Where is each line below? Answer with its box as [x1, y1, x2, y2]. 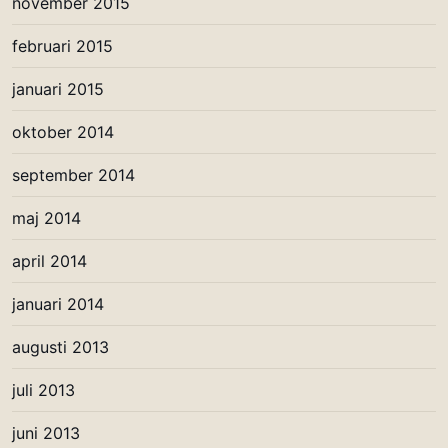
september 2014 [12, 164, 135, 185]
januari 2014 [12, 293, 104, 314]
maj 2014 [12, 207, 81, 228]
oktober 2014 [12, 121, 114, 142]
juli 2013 [12, 379, 75, 400]
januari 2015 [12, 78, 104, 99]
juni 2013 [12, 422, 80, 443]
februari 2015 [12, 35, 113, 56]
